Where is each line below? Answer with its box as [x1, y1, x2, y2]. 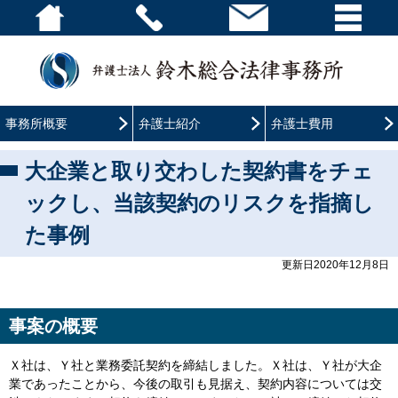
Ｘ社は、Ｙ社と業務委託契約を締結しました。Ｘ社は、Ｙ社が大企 [9, 358, 382, 373]
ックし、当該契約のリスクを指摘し [25, 191, 374, 216]
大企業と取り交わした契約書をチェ [25, 159, 373, 184]
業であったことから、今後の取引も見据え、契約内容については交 [9, 377, 382, 392]
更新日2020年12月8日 [282, 259, 389, 272]
